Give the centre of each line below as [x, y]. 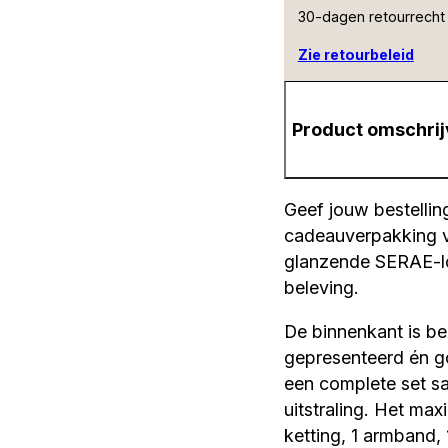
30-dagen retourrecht [371, 16]
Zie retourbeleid [355, 54]
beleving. [321, 288]
